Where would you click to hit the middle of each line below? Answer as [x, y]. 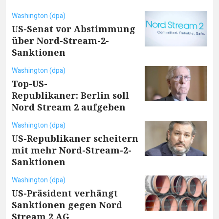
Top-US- [30, 83]
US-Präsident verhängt [65, 193]
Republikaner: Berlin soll [70, 95]
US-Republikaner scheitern [75, 138]
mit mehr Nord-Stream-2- [72, 150]
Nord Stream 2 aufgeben [69, 107]
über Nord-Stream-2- [60, 40]
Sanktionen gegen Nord [67, 205]
